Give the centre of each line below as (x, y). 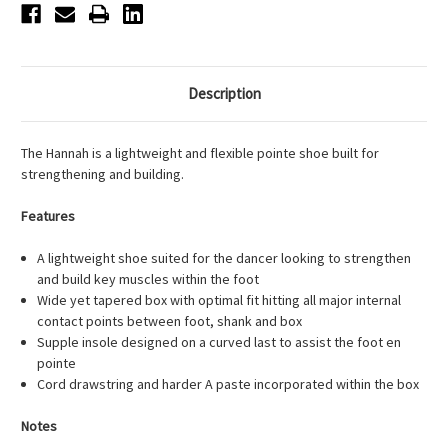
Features (48, 216)
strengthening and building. (102, 174)
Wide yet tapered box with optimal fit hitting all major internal (219, 300)
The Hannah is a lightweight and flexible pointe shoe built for (200, 153)
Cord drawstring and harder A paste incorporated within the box (228, 384)
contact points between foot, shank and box (170, 321)
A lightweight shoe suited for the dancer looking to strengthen (224, 258)
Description (224, 94)
